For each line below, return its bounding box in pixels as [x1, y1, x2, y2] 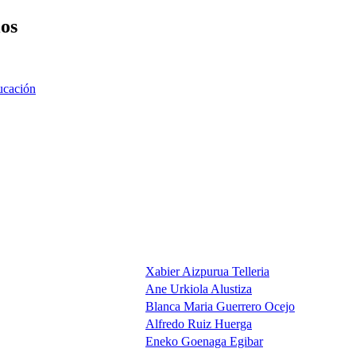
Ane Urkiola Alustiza [145, 281, 252, 296]
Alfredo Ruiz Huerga [145, 316, 252, 331]
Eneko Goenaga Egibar [145, 334, 263, 348]
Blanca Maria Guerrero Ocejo [145, 299, 295, 313]
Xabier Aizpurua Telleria [145, 264, 269, 278]
